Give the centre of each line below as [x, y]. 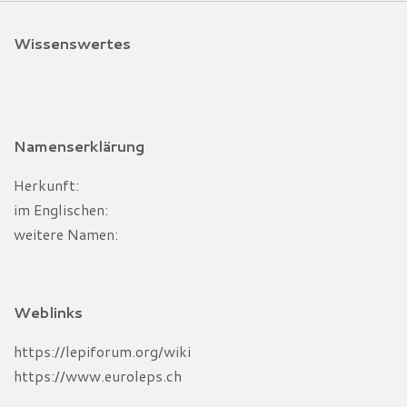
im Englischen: [61, 209]
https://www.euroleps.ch [98, 375]
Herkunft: [48, 184]
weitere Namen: [66, 233]
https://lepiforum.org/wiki [102, 351]
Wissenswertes [72, 43]
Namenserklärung [79, 145]
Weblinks [48, 312]
